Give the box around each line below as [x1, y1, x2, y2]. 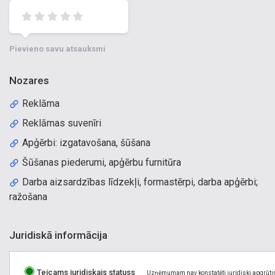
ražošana [9, 191, 47, 203]
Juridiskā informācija [9, 229, 107, 241]
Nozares [9, 74, 49, 87]
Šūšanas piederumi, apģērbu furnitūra [22, 157, 182, 168]
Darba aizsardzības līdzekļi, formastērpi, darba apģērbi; [22, 176, 258, 188]
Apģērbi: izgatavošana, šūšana [22, 137, 151, 149]
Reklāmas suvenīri [22, 117, 102, 129]
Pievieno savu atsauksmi [9, 44, 106, 53]
